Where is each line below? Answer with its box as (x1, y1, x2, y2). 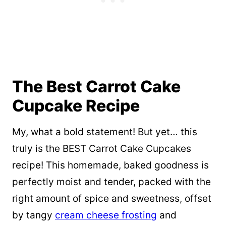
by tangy (12, 209, 55, 221)
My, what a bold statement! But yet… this (12, 126, 197, 138)
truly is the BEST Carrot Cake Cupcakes (12, 142, 191, 154)
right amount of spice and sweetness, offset (12, 192, 211, 204)
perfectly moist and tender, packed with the (12, 176, 211, 188)
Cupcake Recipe (12, 95, 140, 116)
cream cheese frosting (55, 209, 157, 221)
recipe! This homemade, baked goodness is (12, 159, 209, 171)
